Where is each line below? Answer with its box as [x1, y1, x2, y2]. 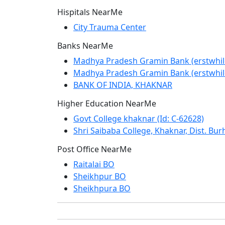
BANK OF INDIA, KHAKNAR [73, 79, 172, 90]
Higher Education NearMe [57, 98, 156, 109]
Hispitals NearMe [57, 7, 123, 18]
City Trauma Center [73, 22, 146, 33]
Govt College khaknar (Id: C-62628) [73, 113, 204, 124]
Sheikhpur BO [73, 171, 126, 182]
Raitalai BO [73, 159, 115, 170]
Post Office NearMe [57, 144, 132, 155]
